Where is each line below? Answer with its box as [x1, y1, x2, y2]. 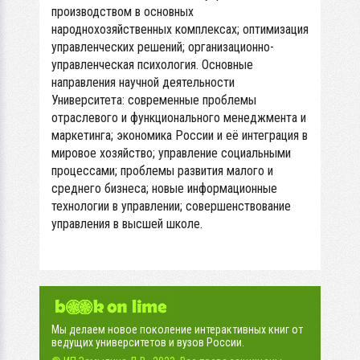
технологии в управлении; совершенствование [51, 198, 291, 214]
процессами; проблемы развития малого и [51, 163, 273, 178]
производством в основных [51, 4, 194, 19]
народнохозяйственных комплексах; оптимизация [51, 22, 309, 37]
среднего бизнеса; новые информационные [51, 181, 277, 196]
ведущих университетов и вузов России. [51, 336, 244, 349]
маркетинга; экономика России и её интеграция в [51, 128, 308, 143]
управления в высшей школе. [51, 216, 202, 231]
